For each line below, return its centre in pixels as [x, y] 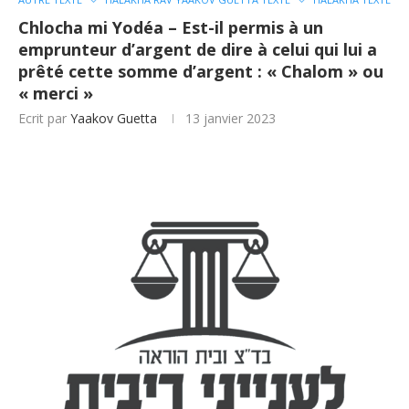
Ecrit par [44, 119]
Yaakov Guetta [114, 119]
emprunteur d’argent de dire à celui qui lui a [198, 50]
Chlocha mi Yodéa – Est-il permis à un [171, 28]
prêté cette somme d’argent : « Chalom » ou [201, 72]
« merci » [56, 94]
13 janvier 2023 [231, 119]
